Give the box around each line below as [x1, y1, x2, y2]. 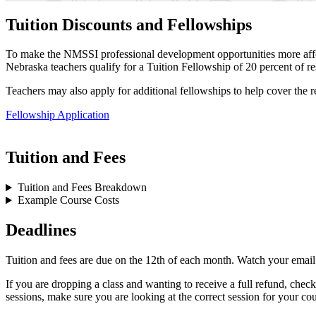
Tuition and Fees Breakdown [17, 181, 147, 194]
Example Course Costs [17, 194, 119, 207]
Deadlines [6, 221, 76, 240]
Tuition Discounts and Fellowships [6, 15, 252, 34]
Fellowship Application [6, 109, 109, 121]
